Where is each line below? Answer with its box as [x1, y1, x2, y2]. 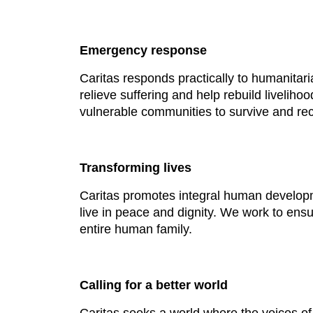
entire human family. [80, 222, 192, 236]
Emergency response [80, 43, 207, 57]
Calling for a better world [80, 278, 228, 292]
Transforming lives [80, 161, 191, 175]
